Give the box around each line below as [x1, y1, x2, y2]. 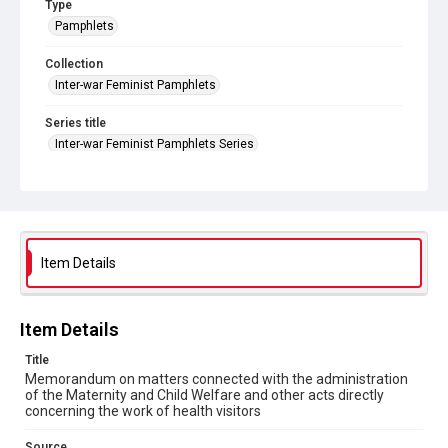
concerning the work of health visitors [25, 403, 261, 419]
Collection [45, 57, 103, 71]
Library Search [45, 193, 136, 209]
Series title [45, 116, 106, 130]
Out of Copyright [45, 248, 149, 264]
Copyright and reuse [45, 230, 159, 244]
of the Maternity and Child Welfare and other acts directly [25, 387, 384, 403]
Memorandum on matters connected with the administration [25, 371, 408, 387]
